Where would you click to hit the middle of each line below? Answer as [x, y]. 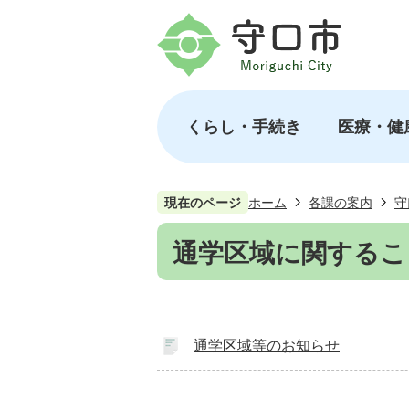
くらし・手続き [244, 126]
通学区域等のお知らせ [267, 345]
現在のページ [203, 202]
